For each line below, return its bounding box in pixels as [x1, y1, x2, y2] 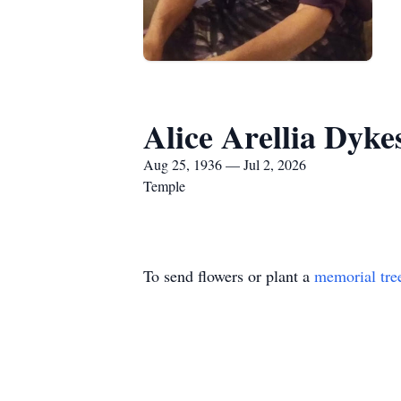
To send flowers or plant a [143, 265, 314, 286]
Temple [143, 176, 185, 195]
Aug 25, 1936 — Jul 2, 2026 [143, 155, 306, 174]
